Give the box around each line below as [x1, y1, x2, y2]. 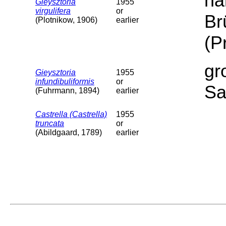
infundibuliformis [35, 77, 94, 86]
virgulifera [35, 6, 71, 15]
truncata [35, 119, 64, 128]
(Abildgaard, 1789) [35, 128, 102, 137]
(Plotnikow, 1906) [35, 15, 97, 24]
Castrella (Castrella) [35, 109, 107, 119]
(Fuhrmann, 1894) [35, 86, 99, 95]
